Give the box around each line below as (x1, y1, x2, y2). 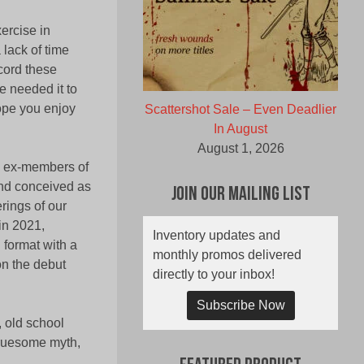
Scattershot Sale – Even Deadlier (145, 102, 336, 117)
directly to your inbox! (153, 267, 275, 282)
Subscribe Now (196, 298, 285, 313)
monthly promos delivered (153, 248, 301, 262)
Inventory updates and (153, 228, 280, 243)
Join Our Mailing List (171, 185, 310, 206)
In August (214, 122, 267, 136)
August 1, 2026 (197, 141, 284, 156)
